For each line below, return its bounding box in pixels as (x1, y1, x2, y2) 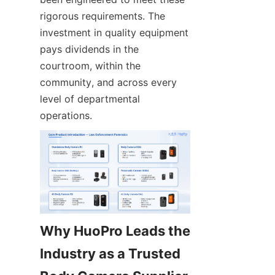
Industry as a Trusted (40, 246, 180, 262)
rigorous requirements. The (40, 10, 165, 22)
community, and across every (40, 76, 177, 88)
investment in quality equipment (40, 26, 188, 39)
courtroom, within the (40, 60, 141, 72)
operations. (40, 109, 92, 122)
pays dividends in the (40, 43, 139, 55)
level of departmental (40, 93, 140, 105)
